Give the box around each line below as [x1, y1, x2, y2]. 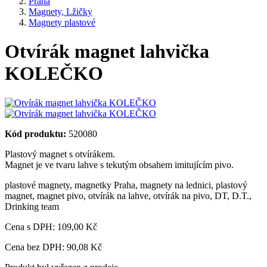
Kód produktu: [5, 128, 66, 139]
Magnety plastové [29, 17, 95, 27]
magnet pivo [37, 190, 83, 201]
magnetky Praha [74, 179, 135, 190]
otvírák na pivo [153, 190, 210, 201]
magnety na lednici [140, 179, 211, 190]
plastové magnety [5, 179, 70, 190]
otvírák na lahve [88, 190, 148, 201]
